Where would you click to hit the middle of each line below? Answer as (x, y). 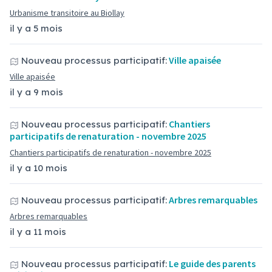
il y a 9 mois (36, 92)
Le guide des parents (212, 263)
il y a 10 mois (39, 168)
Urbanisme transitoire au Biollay (67, 13)
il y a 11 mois (38, 232)
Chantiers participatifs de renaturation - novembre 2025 (110, 152)
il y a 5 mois (36, 28)
